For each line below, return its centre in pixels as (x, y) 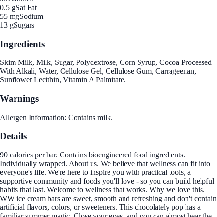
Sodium (31, 16)
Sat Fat (26, 7)
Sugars (24, 25)
